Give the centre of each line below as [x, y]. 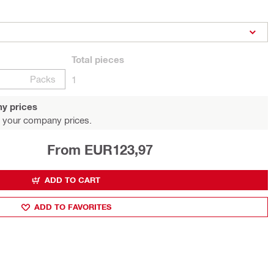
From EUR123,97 [100, 150]
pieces [108, 59]
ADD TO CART [72, 180]
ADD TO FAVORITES [72, 207]
